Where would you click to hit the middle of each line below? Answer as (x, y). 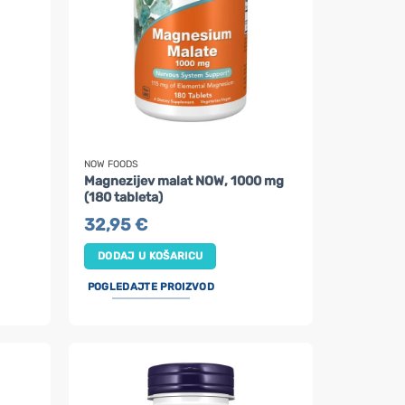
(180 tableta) (124, 197)
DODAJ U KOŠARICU (150, 256)
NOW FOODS (112, 164)
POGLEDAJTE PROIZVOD (151, 287)
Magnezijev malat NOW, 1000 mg (184, 181)
